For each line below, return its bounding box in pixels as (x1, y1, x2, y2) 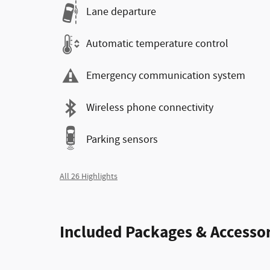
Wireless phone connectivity (86, 101, 213, 115)
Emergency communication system (86, 69, 245, 83)
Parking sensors (86, 133, 158, 147)
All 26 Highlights (60, 171, 118, 182)
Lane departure (86, 5, 156, 19)
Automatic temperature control (86, 37, 228, 51)
